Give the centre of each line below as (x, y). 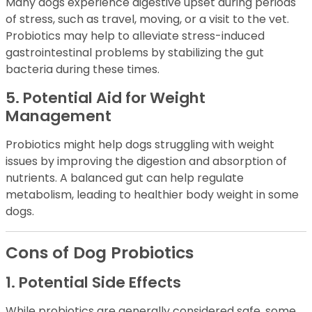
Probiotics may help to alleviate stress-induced (135, 36)
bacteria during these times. (83, 70)
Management (58, 116)
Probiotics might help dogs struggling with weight (140, 145)
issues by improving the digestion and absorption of (146, 162)
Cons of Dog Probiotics (100, 253)
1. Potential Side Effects (93, 283)
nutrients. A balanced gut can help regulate (125, 178)
